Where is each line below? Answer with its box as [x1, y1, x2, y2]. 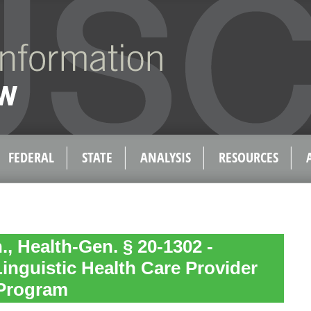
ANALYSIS [140, 148, 191, 167]
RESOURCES [219, 148, 278, 167]
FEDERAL [8, 148, 54, 167]
